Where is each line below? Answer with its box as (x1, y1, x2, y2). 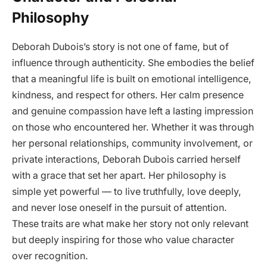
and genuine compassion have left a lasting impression (12, 105, 253, 117)
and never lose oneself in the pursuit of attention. (12, 202, 227, 214)
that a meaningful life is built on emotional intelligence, (12, 73, 252, 85)
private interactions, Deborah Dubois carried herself (12, 154, 241, 166)
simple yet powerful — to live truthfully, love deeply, (12, 186, 241, 198)
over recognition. (12, 250, 88, 262)
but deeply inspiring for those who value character (12, 234, 234, 246)
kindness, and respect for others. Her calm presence (12, 89, 244, 101)
